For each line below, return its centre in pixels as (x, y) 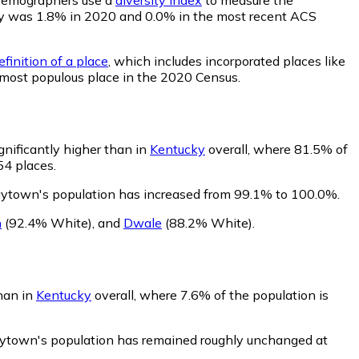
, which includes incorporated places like (227, 61)
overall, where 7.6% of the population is (210, 294)
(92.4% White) (47, 222)
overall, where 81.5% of (276, 149)
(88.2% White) (207, 222)
